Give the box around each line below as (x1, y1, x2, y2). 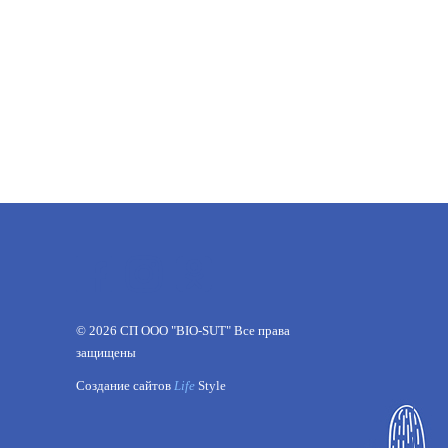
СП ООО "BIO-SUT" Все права (117, 324, 290, 339)
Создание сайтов (76, 379, 174, 394)
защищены (76, 346, 136, 361)
